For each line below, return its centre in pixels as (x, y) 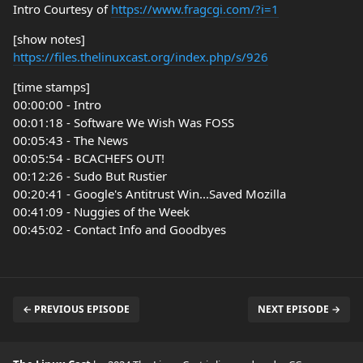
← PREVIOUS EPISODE (76, 309)
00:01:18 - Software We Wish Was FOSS (124, 122)
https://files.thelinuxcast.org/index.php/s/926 (141, 56)
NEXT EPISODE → (299, 309)
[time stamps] (51, 86)
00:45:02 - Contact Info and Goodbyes (120, 229)
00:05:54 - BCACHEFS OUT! (89, 158)
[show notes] (49, 38)
